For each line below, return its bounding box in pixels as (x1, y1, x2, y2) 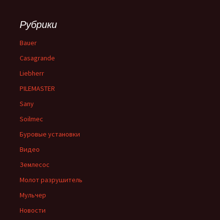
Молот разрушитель (20, 175, 82, 185)
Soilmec (20, 114, 43, 124)
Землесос (20, 160, 50, 169)
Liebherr (20, 69, 44, 78)
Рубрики (20, 18, 57, 31)
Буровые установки (20, 130, 80, 139)
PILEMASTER (20, 84, 55, 93)
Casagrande (20, 54, 55, 63)
